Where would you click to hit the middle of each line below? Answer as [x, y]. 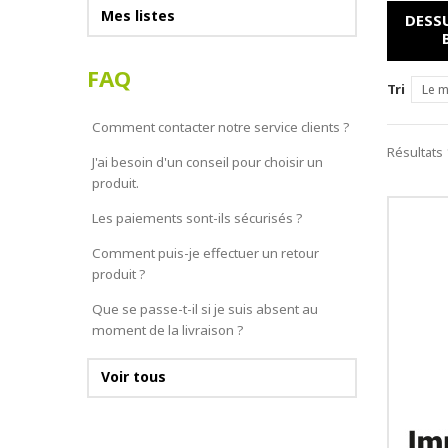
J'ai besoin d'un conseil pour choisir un [207, 162]
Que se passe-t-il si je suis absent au [205, 309]
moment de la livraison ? [168, 330]
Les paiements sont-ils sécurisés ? [197, 218]
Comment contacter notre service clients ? [221, 127]
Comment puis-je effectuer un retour [205, 253]
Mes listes [138, 15]
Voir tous [133, 376]
